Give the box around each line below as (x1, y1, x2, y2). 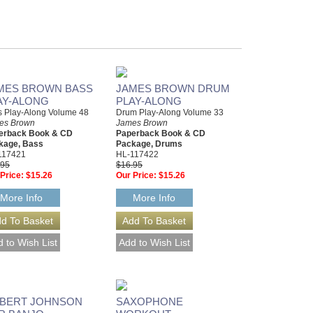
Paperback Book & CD (116, 129, 205, 138)
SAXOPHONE (116, 296, 183, 308)
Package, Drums (116, 139, 182, 149)
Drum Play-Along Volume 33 (116, 108, 224, 117)
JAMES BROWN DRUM (116, 82, 230, 94)
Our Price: (116, 170, 156, 180)
